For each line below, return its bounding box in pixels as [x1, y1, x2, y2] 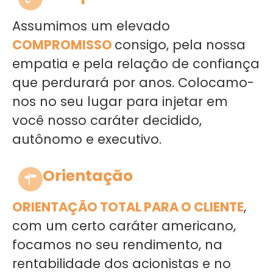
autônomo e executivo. [12, 130, 161, 148]
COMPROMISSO [12, 36, 115, 54]
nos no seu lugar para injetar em [12, 93, 228, 110]
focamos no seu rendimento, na [12, 236, 222, 253]
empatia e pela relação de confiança [12, 55, 260, 73]
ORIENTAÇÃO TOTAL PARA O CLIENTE [12, 198, 244, 216]
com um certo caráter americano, [12, 217, 236, 235]
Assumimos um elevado [12, 17, 170, 35]
